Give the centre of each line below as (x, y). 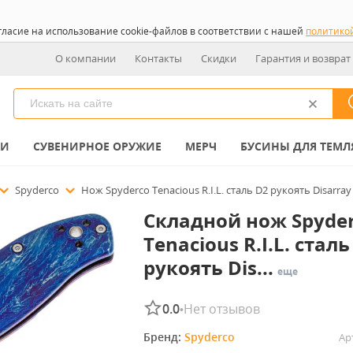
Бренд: (163, 337)
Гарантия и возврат (303, 58)
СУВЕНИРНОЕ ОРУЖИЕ (97, 146)
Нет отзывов (221, 309)
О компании (85, 58)
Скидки (219, 58)
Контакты (158, 58)
